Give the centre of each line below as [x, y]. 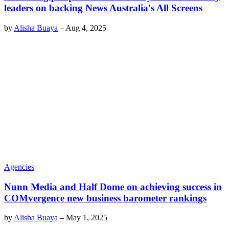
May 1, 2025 [87, 218]
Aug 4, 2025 [86, 28]
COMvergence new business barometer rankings [105, 198]
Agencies [19, 167]
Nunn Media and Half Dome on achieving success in [113, 187]
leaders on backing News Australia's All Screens [103, 8]
